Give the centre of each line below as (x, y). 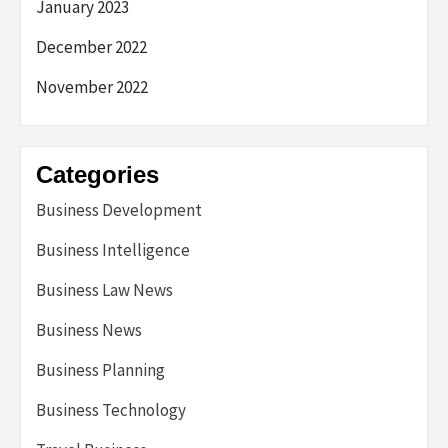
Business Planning (100, 370)
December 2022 (91, 47)
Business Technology (111, 410)
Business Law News (104, 290)
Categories (97, 174)
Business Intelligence (113, 250)
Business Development (119, 210)
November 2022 (92, 87)
